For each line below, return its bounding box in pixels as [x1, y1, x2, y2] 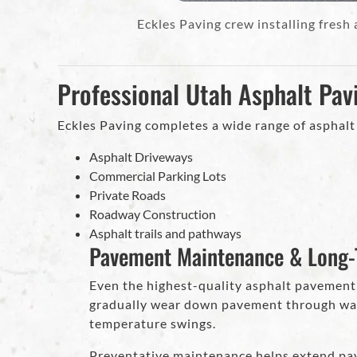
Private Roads [89, 186, 166, 202]
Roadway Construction [89, 206, 216, 222]
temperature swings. [89, 315, 216, 331]
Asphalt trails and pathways [89, 225, 241, 241]
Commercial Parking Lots [89, 167, 226, 183]
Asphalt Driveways [89, 148, 193, 164]
